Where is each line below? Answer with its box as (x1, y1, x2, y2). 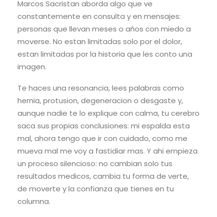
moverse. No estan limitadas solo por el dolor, (17, 36, 182, 47)
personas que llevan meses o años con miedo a (17, 24, 191, 34)
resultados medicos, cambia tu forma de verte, (17, 171, 189, 182)
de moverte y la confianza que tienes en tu (17, 184, 174, 194)
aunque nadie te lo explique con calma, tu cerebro (17, 108, 200, 119)
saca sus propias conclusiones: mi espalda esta (17, 121, 190, 131)
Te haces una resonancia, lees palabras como (17, 83, 184, 93)
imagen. (17, 62, 46, 72)
